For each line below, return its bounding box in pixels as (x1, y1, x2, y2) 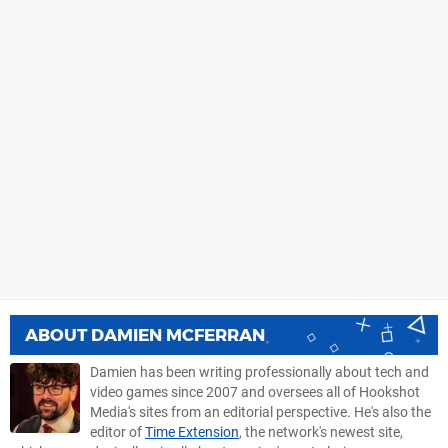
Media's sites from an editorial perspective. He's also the (90, 404, 431, 422)
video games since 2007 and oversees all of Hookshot (90, 384, 420, 402)
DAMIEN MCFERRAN (91, 325, 265, 346)
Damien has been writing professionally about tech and (90, 364, 429, 382)
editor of (90, 424, 145, 442)
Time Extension (145, 424, 239, 442)
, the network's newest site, (239, 424, 403, 442)
